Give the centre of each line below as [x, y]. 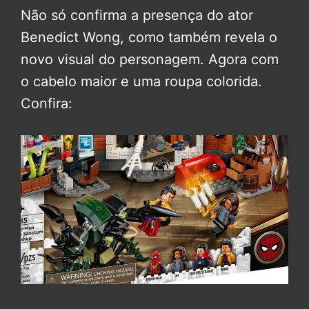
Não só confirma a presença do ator [137, 15]
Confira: [47, 103]
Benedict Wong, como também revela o [149, 37]
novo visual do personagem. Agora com [150, 59]
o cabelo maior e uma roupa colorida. [141, 81]
